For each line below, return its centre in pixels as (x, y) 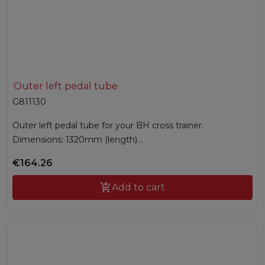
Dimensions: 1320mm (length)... (77, 140)
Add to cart (138, 188)
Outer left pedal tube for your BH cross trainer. (108, 126)
